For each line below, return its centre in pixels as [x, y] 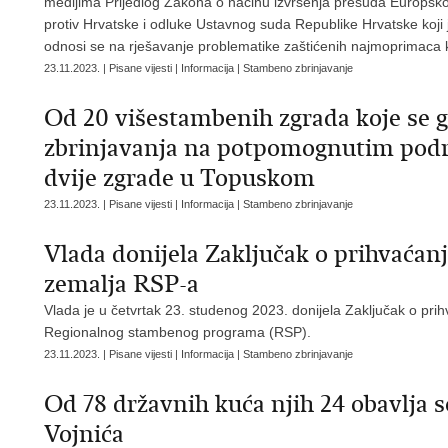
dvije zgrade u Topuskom [179, 178]
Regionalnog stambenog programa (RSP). [179, 332]
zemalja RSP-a [121, 284]
